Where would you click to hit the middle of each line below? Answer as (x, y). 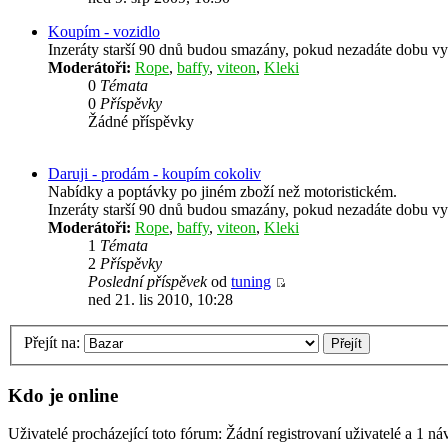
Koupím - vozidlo (104, 32)
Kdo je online (63, 395)
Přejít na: (52, 342)
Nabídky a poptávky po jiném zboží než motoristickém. (222, 192)
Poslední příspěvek (147, 282)
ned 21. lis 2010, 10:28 (160, 300)
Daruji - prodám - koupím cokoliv (154, 174)
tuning (251, 282)
